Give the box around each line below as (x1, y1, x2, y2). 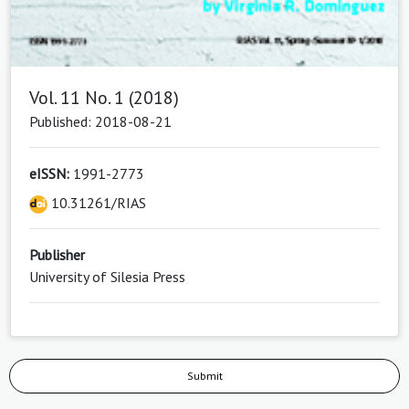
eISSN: (29, 164, 69, 184)
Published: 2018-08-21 (29, 112, 172, 131)
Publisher (29, 246, 85, 265)
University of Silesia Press (29, 267, 185, 287)
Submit (186, 369, 223, 383)
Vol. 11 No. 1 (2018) (29, 86, 179, 110)
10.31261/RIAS (47, 194, 146, 213)
